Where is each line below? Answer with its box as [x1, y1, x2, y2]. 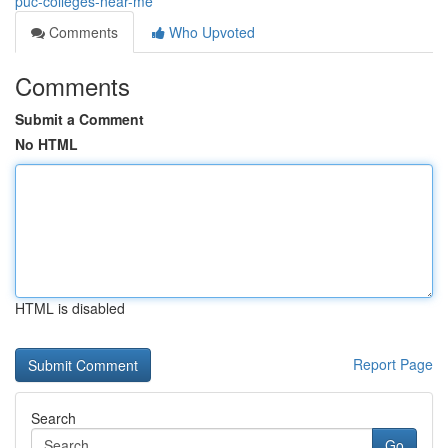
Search [31, 408, 76, 428]
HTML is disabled [15, 298, 125, 318]
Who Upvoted [165, 22, 255, 42]
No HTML [15, 134, 78, 154]
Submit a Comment [15, 109, 144, 129]
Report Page [353, 354, 433, 374]
